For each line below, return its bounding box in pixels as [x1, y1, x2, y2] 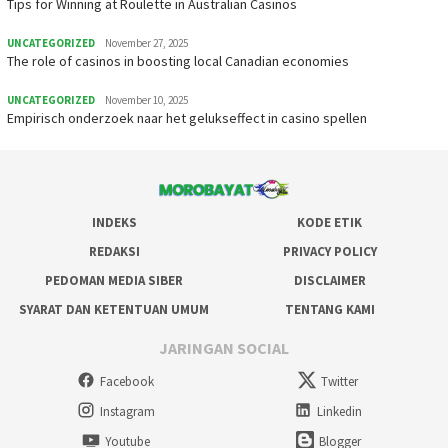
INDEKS [91, 213, 137, 231]
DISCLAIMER [293, 271, 366, 289]
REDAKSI [88, 242, 140, 260]
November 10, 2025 [105, 92, 188, 107]
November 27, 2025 [105, 35, 188, 50]
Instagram [99, 402, 155, 420]
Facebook [100, 373, 154, 391]
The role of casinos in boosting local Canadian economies [7, 51, 349, 70]
